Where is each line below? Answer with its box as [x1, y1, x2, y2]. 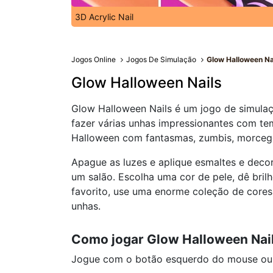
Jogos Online [71, 55, 116, 64]
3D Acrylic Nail [75, 12, 133, 22]
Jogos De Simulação [126, 55, 197, 64]
